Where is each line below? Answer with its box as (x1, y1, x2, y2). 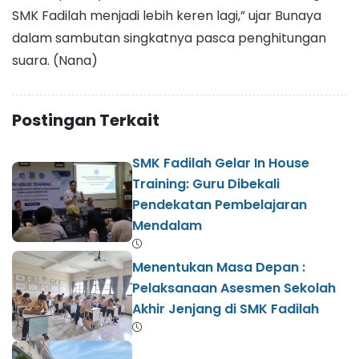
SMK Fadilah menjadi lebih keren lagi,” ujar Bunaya (12, 6, 321, 26)
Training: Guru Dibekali (132, 175, 280, 194)
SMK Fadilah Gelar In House (132, 154, 309, 173)
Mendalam (132, 216, 202, 236)
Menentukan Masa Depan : (132, 258, 305, 277)
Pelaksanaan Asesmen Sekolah (132, 279, 336, 298)
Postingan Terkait (12, 109, 159, 132)
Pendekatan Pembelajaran (132, 196, 307, 215)
